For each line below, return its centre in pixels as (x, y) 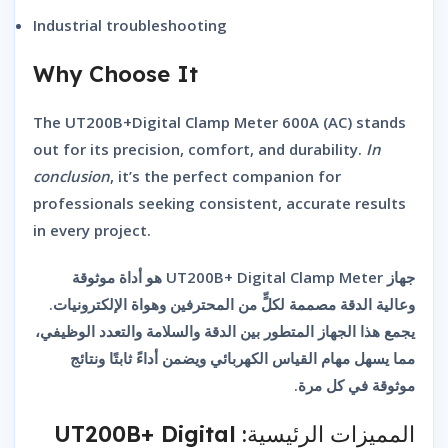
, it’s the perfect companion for (225, 175)
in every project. (92, 229)
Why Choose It (115, 73)
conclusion (71, 175)
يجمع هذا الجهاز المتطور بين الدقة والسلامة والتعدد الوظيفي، (225, 330)
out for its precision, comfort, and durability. (199, 148)
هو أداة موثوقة (119, 276)
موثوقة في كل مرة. (354, 384)
